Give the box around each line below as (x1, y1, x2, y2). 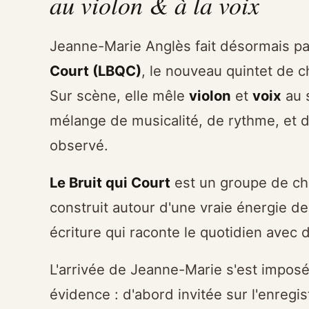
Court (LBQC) (50, 62, 141, 80)
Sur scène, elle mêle (50, 87, 189, 105)
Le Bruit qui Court (50, 174, 170, 192)
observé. (50, 137, 108, 154)
